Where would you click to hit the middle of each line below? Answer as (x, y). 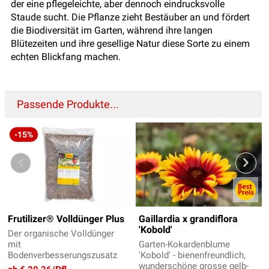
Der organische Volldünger (61, 234)
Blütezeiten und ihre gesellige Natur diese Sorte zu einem (130, 44)
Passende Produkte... (68, 104)
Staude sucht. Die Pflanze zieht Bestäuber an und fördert (130, 17)
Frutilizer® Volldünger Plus (66, 219)
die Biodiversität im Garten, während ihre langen (112, 31)
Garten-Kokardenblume (184, 245)
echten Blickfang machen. (66, 57)
